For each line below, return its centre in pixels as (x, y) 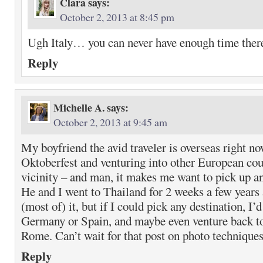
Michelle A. (79, 107)
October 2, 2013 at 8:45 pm (117, 17)
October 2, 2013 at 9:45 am (110, 122)
